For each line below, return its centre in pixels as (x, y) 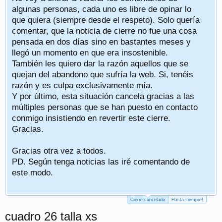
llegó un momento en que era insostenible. (90, 53)
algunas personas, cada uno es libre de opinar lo (102, 9)
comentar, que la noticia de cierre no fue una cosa (104, 31)
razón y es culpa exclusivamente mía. (82, 85)
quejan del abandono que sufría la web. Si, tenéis (103, 74)
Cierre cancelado (148, 200)
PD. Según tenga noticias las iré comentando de (101, 162)
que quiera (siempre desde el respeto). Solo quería (106, 20)
